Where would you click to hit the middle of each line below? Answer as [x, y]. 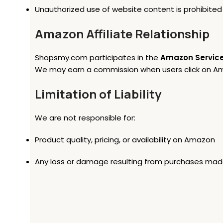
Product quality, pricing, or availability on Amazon [125, 140]
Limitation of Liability [98, 94]
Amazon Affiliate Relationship [122, 34]
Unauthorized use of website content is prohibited [128, 9]
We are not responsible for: [85, 118]
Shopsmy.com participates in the [98, 57]
